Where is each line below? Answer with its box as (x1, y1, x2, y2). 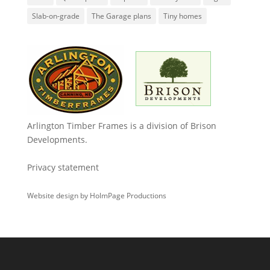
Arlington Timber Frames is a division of (27, 120, 190, 131)
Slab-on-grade (31, 11, 80, 21)
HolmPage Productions (89, 191, 166, 200)
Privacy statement (27, 162, 99, 173)
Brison (190, 120, 216, 131)
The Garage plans (91, 11, 151, 21)
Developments (27, 134, 85, 145)
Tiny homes (163, 11, 202, 21)
